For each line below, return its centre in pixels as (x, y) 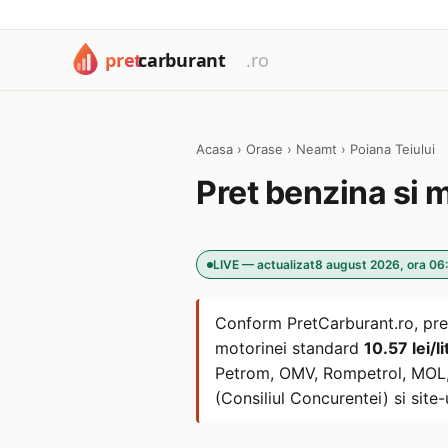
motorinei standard (289, 348)
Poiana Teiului (392, 149)
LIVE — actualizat (264, 264)
